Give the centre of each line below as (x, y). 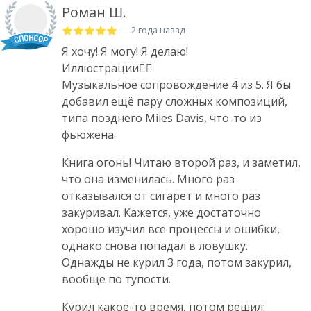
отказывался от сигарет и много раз (161, 196)
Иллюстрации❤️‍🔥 (107, 68)
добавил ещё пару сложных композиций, (175, 102)
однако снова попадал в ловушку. (155, 246)
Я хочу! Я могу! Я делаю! (125, 52)
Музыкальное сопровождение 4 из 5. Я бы (176, 85)
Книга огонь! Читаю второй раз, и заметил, (181, 163)
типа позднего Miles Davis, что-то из (162, 118)
